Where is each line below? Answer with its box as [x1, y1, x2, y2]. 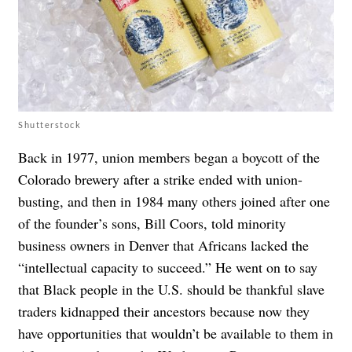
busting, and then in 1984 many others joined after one [18, 191, 330, 211]
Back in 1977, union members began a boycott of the [18, 147, 320, 167]
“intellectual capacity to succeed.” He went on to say [18, 257, 317, 277]
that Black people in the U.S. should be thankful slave [18, 279, 324, 299]
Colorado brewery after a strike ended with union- [18, 169, 302, 189]
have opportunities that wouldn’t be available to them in [18, 323, 333, 343]
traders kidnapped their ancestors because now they [18, 301, 310, 321]
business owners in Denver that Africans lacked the [18, 235, 309, 255]
